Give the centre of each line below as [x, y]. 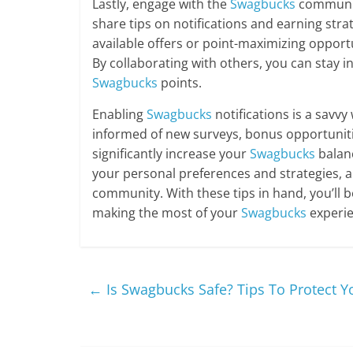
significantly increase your [171, 154]
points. [180, 83]
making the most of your [167, 213]
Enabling [119, 114]
